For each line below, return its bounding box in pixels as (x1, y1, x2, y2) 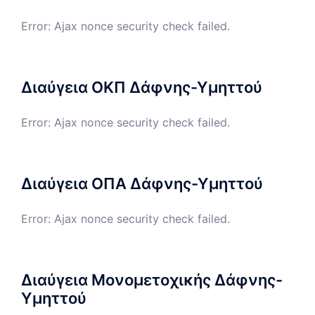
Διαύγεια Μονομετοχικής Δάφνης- (21, 270, 283, 289)
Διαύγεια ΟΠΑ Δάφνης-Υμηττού (21, 174, 263, 193)
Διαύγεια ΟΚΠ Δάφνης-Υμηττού (21, 77, 262, 96)
